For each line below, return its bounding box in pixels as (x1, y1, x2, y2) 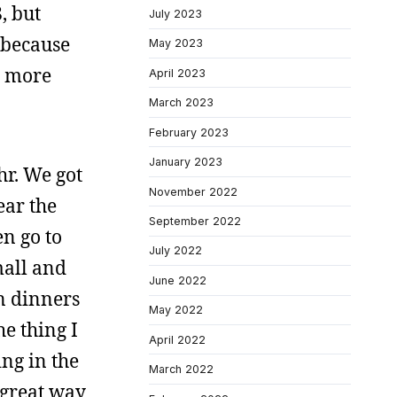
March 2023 (149, 96, 214, 110)
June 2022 (149, 273, 206, 287)
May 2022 (149, 303, 203, 317)
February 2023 (149, 125, 229, 139)
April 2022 (149, 332, 206, 346)
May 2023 (149, 36, 203, 51)
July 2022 (149, 244, 202, 258)
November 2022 (149, 184, 237, 198)
